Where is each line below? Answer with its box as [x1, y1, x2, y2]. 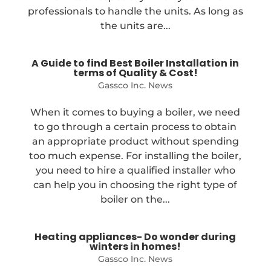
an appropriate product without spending [31, 135, 239, 147]
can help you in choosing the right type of [33, 178, 238, 191]
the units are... [100, 19, 171, 31]
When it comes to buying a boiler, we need [30, 106, 241, 118]
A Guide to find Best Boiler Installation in [31, 56, 240, 70]
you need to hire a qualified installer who [35, 164, 235, 176]
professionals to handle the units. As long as [27, 5, 243, 17]
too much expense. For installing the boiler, [29, 149, 242, 162]
